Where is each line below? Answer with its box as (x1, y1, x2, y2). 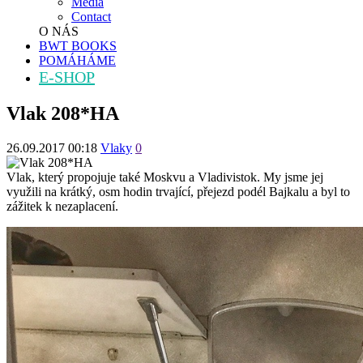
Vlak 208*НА (6, 102, 119, 124)
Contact (71, 9, 111, 23)
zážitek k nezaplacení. (6, 199, 122, 213)
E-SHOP (39, 67, 95, 86)
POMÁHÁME (39, 53, 116, 67)
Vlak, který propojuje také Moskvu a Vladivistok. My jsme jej (6, 169, 323, 184)
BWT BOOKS (39, 38, 117, 53)
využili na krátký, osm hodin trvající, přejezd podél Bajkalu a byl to (6, 184, 350, 199)
